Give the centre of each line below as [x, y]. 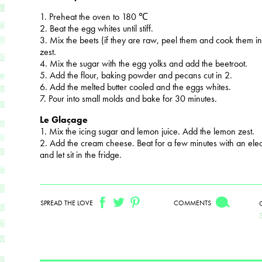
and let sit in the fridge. [81, 154]
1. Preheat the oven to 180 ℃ [94, 16]
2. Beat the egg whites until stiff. [96, 28]
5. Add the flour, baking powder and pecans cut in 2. [136, 75]
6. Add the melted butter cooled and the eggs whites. [135, 87]
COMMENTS [192, 203]
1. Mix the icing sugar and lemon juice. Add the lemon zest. [147, 131]
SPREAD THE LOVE [67, 203]
